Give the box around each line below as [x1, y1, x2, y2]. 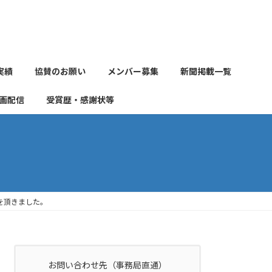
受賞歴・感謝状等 [46, 94, 114, 105]
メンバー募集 [107, 66, 158, 76]
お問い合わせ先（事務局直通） [48, 259, 168, 270]
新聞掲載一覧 [180, 66, 231, 76]
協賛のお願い [35, 66, 86, 76]
